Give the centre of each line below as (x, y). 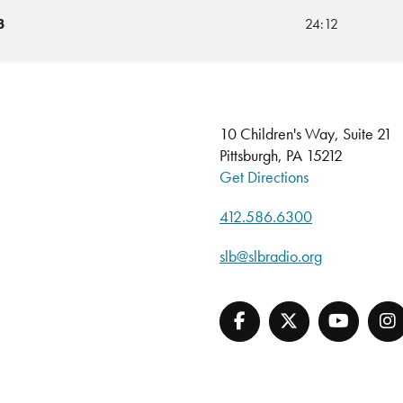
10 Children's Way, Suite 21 (305, 133)
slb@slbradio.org (270, 255)
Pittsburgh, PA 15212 (281, 155)
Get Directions (264, 176)
